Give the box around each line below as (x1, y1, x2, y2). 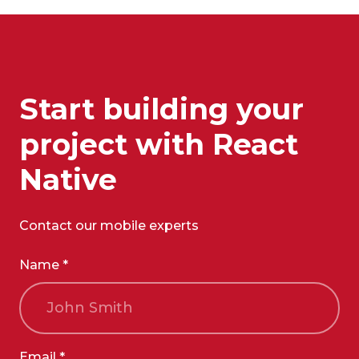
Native (19, 162, 117, 198)
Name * (19, 257, 68, 273)
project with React (19, 127, 298, 163)
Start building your (19, 91, 304, 127)
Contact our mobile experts (19, 218, 199, 234)
